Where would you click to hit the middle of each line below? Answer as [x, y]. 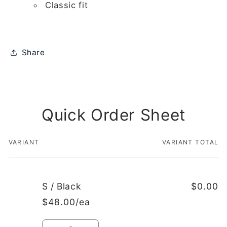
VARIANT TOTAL [190, 142]
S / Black [62, 186]
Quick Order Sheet [113, 115]
